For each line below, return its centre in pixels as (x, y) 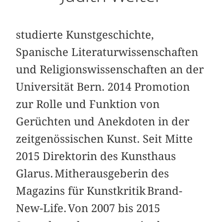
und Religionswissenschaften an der (110, 70)
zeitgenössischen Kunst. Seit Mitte (105, 139)
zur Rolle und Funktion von (88, 104)
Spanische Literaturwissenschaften (107, 52)
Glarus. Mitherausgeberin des (93, 174)
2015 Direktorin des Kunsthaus (96, 156)
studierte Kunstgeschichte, (85, 35)
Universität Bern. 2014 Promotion (103, 87)
